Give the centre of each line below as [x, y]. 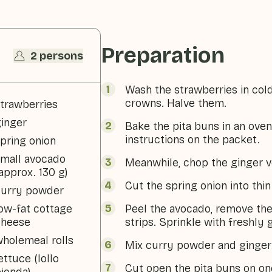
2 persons [57, 56]
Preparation [163, 56]
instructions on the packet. [193, 140]
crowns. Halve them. [176, 103]
